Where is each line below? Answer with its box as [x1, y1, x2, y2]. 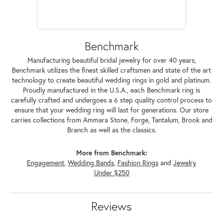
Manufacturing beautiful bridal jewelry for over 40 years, [27, 55, 196, 65]
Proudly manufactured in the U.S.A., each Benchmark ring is [23, 85, 200, 95]
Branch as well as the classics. [67, 125, 156, 134]
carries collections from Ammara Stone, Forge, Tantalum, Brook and [10, 115, 213, 124]
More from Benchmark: [76, 148, 147, 157]
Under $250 [94, 168, 129, 177]
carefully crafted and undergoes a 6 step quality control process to [11, 95, 212, 105]
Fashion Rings [117, 158, 158, 167]
